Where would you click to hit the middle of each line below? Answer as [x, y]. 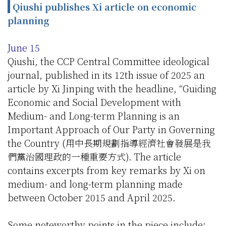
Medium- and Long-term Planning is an [94, 116]
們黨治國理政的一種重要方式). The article [94, 157]
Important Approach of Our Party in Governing [111, 129]
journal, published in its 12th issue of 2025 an [106, 75]
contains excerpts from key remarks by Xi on [106, 170]
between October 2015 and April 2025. [92, 197]
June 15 [24, 48]
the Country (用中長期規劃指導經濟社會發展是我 [109, 143]
